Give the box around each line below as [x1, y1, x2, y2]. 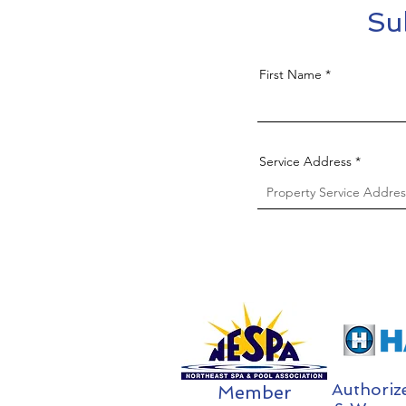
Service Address [259, 153, 352, 169]
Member [217, 382, 292, 403]
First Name [259, 66, 322, 82]
